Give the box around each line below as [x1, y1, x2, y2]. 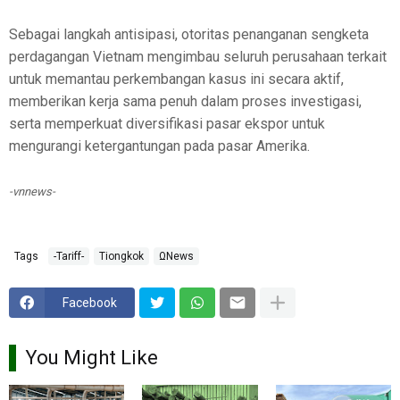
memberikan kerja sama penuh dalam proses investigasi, [9, 93, 362, 111]
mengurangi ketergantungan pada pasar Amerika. [9, 137, 310, 155]
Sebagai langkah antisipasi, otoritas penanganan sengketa [9, 26, 369, 44]
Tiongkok [99, 250, 144, 263]
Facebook [62, 296, 117, 311]
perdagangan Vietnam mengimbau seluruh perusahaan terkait [9, 48, 387, 66]
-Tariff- [54, 250, 84, 263]
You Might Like [25, 346, 158, 370]
